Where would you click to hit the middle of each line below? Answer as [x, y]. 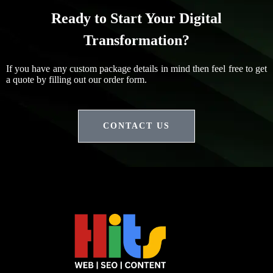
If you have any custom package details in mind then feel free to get [136, 68]
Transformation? [136, 40]
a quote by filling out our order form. [76, 79]
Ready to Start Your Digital [136, 18]
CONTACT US [136, 126]
